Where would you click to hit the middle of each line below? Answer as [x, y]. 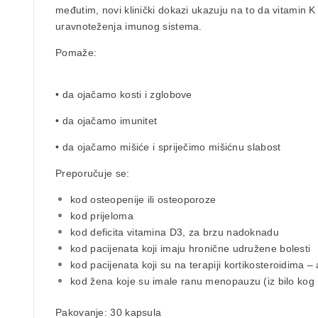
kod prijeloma [102, 215]
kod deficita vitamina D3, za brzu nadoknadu [175, 232]
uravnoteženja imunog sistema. [129, 26]
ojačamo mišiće [113, 147]
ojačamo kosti [109, 94]
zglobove [171, 94]
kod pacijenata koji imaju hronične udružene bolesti [191, 248]
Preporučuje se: [93, 173]
